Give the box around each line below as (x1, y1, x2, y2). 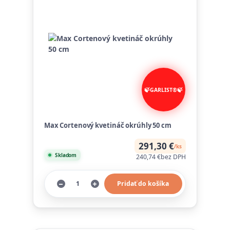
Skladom (54, 151, 77, 159)
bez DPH (161, 152, 186, 162)
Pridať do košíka (117, 179, 169, 188)
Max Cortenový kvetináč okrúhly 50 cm (44, 120, 171, 130)
